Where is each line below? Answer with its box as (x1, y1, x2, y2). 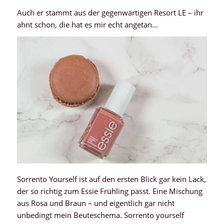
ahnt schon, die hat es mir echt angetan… (16, 19, 158, 29)
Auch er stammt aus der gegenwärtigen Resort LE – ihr (16, 7, 203, 17)
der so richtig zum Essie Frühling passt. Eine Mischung (16, 186, 202, 196)
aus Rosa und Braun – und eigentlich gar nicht (16, 198, 174, 208)
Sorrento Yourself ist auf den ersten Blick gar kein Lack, (16, 174, 206, 184)
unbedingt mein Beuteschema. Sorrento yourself (16, 210, 184, 220)
